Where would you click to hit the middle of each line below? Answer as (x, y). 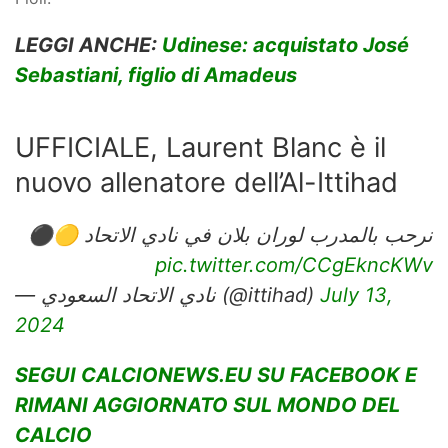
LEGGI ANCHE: (88, 45)
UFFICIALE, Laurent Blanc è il (200, 147)
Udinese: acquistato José (285, 45)
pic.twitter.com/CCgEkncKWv (294, 265)
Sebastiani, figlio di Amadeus (156, 75)
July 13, (356, 295)
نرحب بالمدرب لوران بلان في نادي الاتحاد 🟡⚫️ (230, 235)
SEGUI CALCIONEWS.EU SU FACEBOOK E (216, 375)
